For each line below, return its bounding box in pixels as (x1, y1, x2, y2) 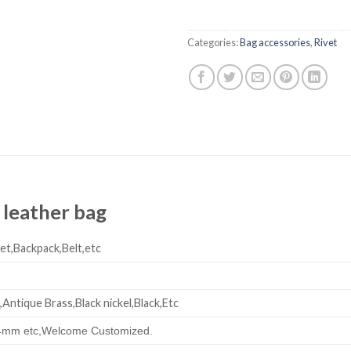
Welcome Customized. (42, 324, 154, 338)
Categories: (187, 36, 240, 49)
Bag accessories (240, 36, 310, 49)
